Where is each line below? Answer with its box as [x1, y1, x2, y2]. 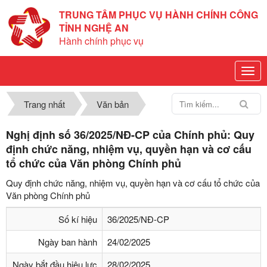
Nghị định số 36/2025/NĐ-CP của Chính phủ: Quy [6, 127, 254, 142]
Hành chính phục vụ [59, 34, 144, 48]
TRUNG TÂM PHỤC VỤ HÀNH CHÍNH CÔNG [59, 8, 258, 21]
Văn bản [96, 98, 129, 110]
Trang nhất [24, 98, 65, 110]
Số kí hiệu [58, 213, 97, 225]
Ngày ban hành [38, 235, 97, 248]
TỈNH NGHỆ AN [59, 21, 129, 35]
